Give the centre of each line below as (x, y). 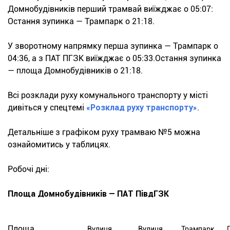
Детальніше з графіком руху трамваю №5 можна (104, 132)
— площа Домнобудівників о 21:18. (75, 71)
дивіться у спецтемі (47, 108)
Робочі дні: (28, 169)
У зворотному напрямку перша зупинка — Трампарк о (113, 46)
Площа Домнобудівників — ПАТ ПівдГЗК (88, 194)
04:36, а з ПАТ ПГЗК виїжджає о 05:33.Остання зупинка (114, 59)
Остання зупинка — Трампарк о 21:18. (81, 22)
